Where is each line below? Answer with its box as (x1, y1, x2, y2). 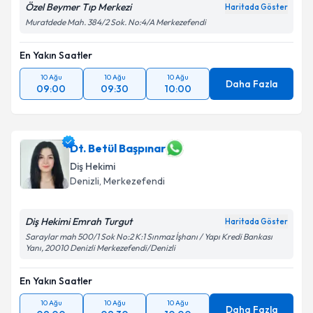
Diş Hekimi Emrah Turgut (25, 215, 132, 228)
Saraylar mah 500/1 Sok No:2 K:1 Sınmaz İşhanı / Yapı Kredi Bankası (25, 231, 272, 242)
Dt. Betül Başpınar (70, 141, 166, 155)
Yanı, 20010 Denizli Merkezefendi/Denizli (25, 242, 175, 253)
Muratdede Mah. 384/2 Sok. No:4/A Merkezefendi (25, 17, 206, 27)
